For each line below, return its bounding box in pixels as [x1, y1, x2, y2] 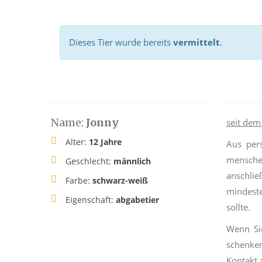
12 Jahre [89, 136, 122, 147]
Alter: [65, 136, 89, 147]
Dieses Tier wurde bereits [69, 36, 173, 48]
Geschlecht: [65, 156, 113, 167]
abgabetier [116, 194, 159, 205]
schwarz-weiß [92, 175, 148, 186]
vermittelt [173, 36, 220, 48]
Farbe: [65, 175, 92, 186]
